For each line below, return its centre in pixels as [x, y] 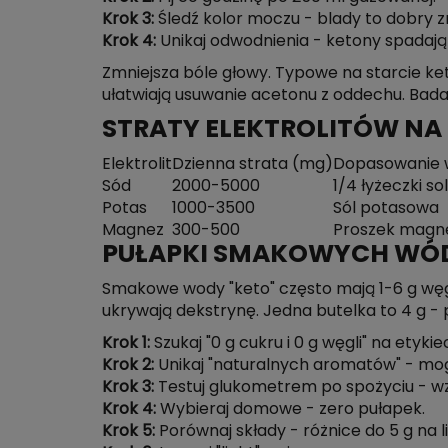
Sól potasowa [386, 208]
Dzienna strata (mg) [252, 164]
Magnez [133, 230]
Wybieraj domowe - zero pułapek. [290, 409]
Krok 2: [128, 365]
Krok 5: [128, 431]
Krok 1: [126, 343]
